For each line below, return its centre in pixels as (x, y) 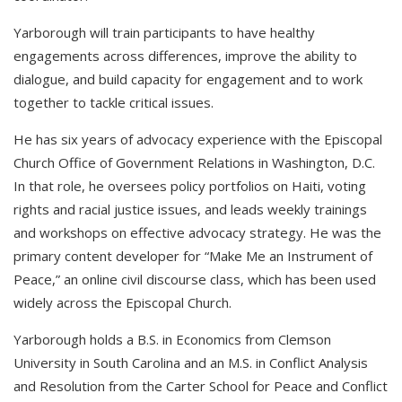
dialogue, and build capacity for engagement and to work (188, 79)
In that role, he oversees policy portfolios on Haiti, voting (190, 185)
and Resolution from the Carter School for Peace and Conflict (201, 385)
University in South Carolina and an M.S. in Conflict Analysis (191, 362)
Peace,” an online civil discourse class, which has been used (195, 279)
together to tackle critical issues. (114, 102)
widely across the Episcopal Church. (122, 302)
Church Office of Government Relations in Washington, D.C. (194, 162)
